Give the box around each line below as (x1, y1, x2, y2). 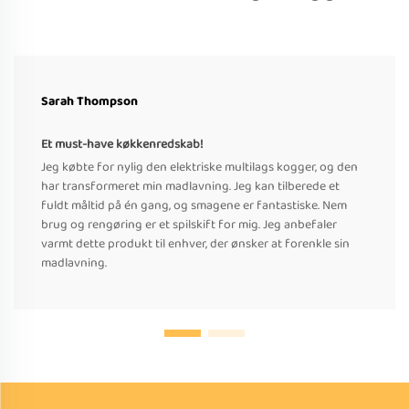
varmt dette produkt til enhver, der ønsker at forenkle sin (41, 234, 350, 255)
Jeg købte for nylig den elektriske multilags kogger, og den (41, 157, 358, 178)
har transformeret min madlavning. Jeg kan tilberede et (41, 176, 340, 197)
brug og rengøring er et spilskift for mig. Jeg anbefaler (41, 215, 337, 236)
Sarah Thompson (41, 91, 138, 112)
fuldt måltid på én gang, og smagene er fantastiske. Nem (41, 195, 347, 216)
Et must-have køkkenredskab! (41, 134, 204, 155)
